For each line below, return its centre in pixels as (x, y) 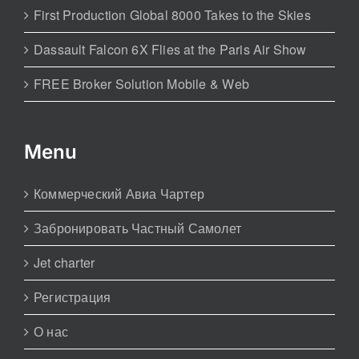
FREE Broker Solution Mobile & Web (141, 83)
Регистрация (73, 296)
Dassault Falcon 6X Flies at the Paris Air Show (170, 49)
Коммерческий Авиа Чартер (119, 193)
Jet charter (65, 262)
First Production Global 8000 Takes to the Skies (172, 14)
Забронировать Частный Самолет (138, 228)
